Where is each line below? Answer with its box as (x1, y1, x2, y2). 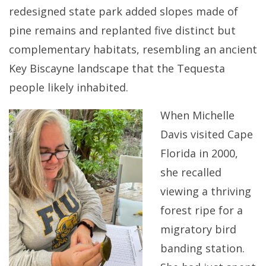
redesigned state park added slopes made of (9, 4, 238, 18)
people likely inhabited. (9, 80, 131, 94)
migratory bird (160, 221, 236, 236)
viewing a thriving (160, 183, 251, 198)
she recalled (160, 164, 221, 179)
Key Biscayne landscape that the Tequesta (9, 61, 225, 75)
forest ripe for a (160, 202, 243, 217)
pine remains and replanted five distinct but (9, 23, 236, 37)
